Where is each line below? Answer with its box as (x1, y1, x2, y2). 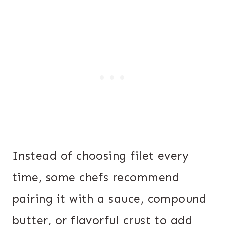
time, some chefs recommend (12, 170, 179, 184)
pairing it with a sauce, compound (12, 191, 207, 206)
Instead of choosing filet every (12, 148, 189, 163)
